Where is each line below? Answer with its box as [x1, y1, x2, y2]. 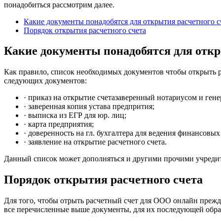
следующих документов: [4, 76, 87, 85]
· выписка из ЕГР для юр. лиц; [24, 111, 126, 120]
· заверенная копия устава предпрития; [24, 102, 154, 111]
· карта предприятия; [24, 120, 94, 129]
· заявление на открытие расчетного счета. [24, 138, 167, 147]
